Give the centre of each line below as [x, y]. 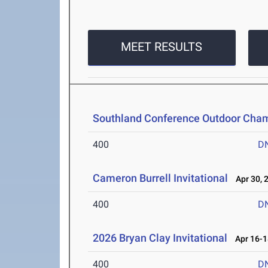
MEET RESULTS [162, 47]
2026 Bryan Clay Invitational [160, 238]
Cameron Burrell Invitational [161, 178]
